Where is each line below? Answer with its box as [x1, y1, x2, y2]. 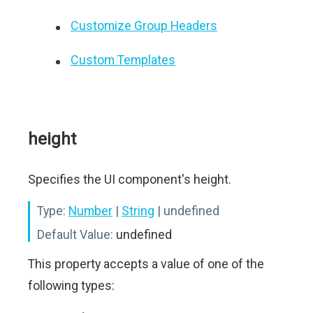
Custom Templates [71, 52, 175, 67]
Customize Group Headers [71, 18, 217, 33]
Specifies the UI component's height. [28, 172, 231, 187]
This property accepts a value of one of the [28, 256, 264, 271]
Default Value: [37, 227, 113, 242]
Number [68, 203, 112, 218]
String [122, 203, 154, 218]
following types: [28, 278, 115, 293]
